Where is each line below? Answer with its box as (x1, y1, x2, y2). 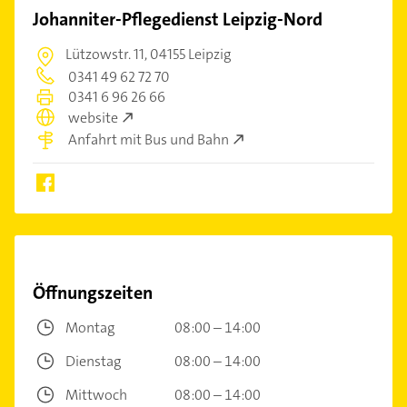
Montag (65, 317, 114, 337)
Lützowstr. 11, (65, 45, 150, 64)
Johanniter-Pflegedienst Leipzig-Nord (33, 7, 323, 31)
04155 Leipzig (150, 45, 231, 64)
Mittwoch (65, 384, 127, 404)
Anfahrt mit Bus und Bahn (68, 129, 229, 149)
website (68, 108, 118, 128)
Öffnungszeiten (33, 280, 153, 304)
